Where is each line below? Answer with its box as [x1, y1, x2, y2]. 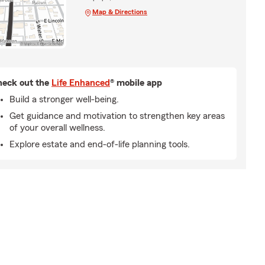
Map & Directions [92, 8, 147, 15]
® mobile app [110, 77, 162, 88]
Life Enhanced [51, 77, 110, 88]
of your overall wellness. [9, 122, 105, 132]
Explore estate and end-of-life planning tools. [9, 139, 190, 149]
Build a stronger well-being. [9, 94, 119, 104]
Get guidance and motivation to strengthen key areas [9, 111, 225, 121]
